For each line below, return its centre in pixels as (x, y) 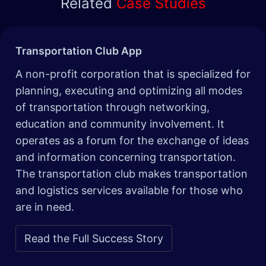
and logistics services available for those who (129, 191)
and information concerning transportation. (126, 157)
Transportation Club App (83, 51)
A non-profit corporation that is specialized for (133, 74)
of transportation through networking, (113, 107)
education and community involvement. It (120, 124)
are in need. (46, 207)
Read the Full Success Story (94, 239)
